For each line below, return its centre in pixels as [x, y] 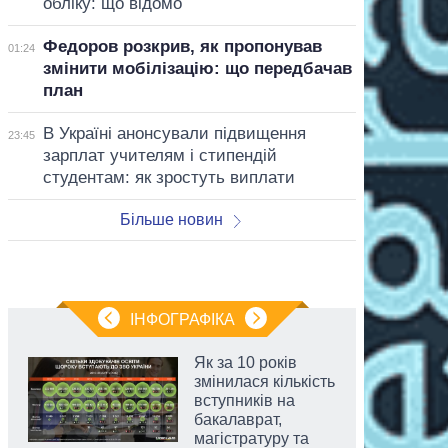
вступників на [244, 400]
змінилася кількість [264, 381]
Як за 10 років [245, 362]
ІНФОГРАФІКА [182, 319]
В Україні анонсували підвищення [174, 133]
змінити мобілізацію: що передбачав [197, 68]
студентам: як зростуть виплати [168, 177]
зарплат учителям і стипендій [159, 155]
